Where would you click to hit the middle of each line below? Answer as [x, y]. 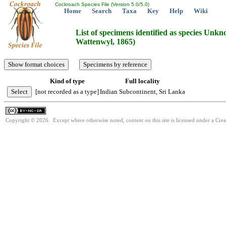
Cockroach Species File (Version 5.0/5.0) [101, 4]
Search [102, 11]
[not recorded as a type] [67, 92]
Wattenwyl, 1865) [105, 42]
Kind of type [67, 81]
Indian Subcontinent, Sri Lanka [143, 92]
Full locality [143, 81]
